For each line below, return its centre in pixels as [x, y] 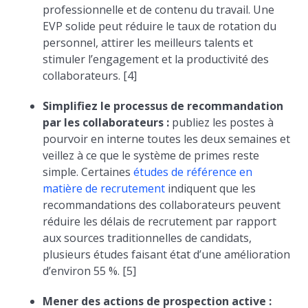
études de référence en [193, 172]
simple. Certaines [88, 172]
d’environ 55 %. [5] [90, 271]
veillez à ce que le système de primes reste [151, 155]
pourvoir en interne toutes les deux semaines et [167, 139]
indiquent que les [211, 188]
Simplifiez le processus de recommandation [163, 106]
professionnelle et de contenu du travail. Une [159, 10]
